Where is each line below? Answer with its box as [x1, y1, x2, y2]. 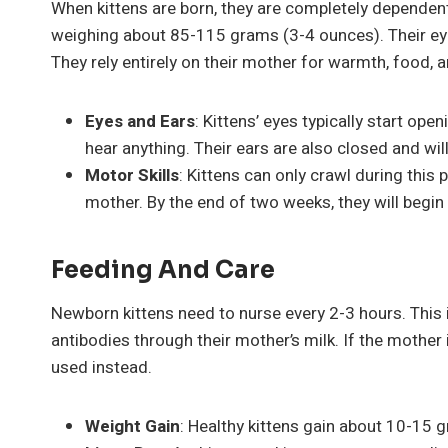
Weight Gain [85, 413, 180, 439]
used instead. [51, 354, 152, 380]
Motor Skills [85, 162, 179, 188]
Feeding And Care [51, 254, 275, 285]
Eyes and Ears [85, 108, 195, 134]
